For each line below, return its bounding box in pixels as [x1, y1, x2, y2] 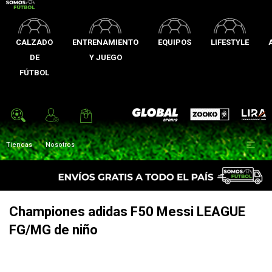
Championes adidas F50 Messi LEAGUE [9, 204, 245, 219]
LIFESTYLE [211, 38, 249, 47]
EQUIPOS [158, 38, 191, 47]
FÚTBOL [19, 68, 49, 77]
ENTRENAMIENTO [72, 38, 138, 47]
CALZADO [16, 38, 53, 47]
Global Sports [132, 110, 176, 119]
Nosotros [46, 141, 75, 149]
